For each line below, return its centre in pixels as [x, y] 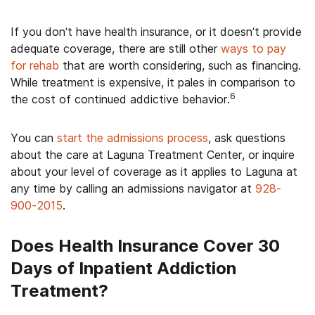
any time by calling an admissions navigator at [133, 188]
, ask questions [247, 138]
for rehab [35, 65]
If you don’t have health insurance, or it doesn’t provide [156, 32]
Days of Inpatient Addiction [123, 268]
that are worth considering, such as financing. [180, 65]
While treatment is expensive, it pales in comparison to [153, 82]
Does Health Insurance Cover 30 [145, 246]
